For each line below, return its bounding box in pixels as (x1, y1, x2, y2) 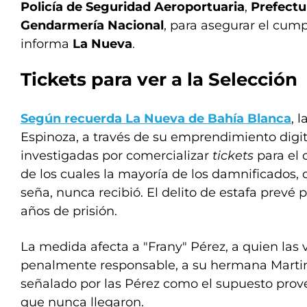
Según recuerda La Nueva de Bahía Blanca (21, 111, 291, 126)
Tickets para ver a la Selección (21, 69, 297, 90)
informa (21, 36, 73, 51)
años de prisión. (21, 204, 117, 219)
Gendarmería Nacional (21, 18, 164, 33)
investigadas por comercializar (21, 148, 212, 163)
